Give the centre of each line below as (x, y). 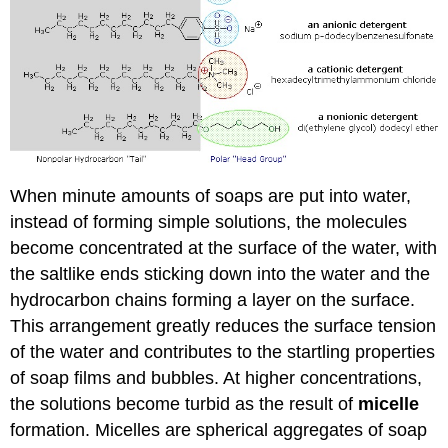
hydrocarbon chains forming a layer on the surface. (213, 299)
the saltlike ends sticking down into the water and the (220, 273)
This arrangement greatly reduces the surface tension (223, 325)
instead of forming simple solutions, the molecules (209, 221)
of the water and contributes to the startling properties (223, 351)
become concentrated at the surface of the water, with (224, 247)
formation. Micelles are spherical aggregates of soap (219, 429)
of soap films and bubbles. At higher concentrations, (216, 377)
